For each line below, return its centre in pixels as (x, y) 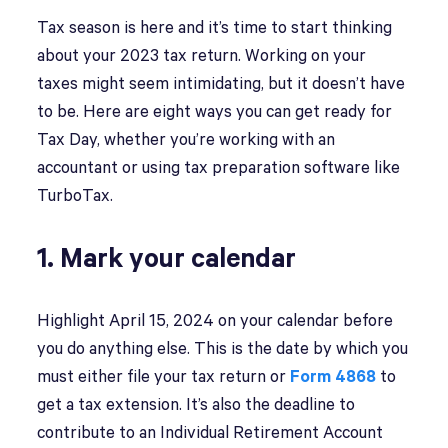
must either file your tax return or (164, 377)
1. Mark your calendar (167, 259)
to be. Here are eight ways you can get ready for (215, 112)
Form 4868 (333, 377)
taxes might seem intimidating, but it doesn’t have (221, 84)
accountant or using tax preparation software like (219, 168)
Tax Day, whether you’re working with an (186, 140)
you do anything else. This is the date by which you (223, 349)
